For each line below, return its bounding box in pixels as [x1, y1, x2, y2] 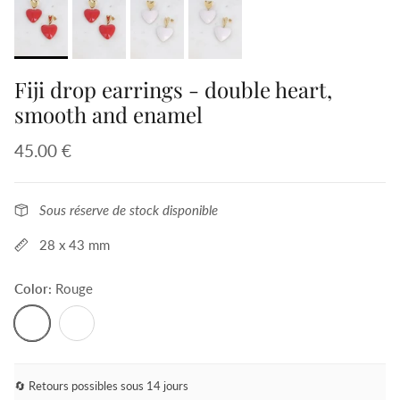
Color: [14, 279, 55, 296]
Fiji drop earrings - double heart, [14, 74, 332, 104]
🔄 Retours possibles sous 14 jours [14, 378, 188, 393]
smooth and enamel [14, 99, 203, 129]
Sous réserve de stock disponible [39, 201, 218, 218]
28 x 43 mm [39, 236, 110, 253]
